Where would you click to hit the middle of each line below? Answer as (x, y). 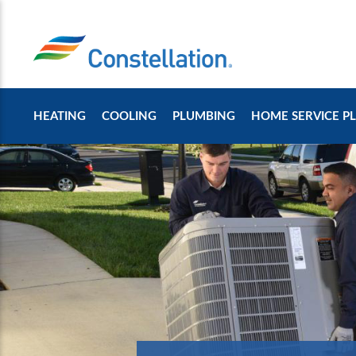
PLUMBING (204, 116)
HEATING (60, 116)
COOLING (129, 116)
